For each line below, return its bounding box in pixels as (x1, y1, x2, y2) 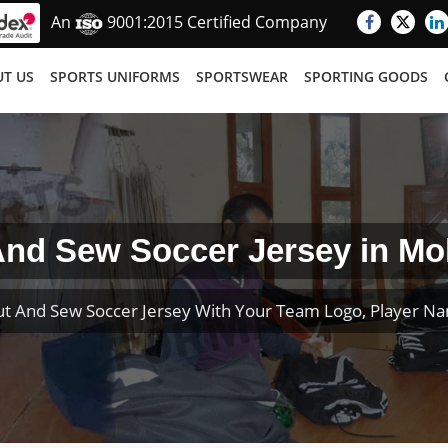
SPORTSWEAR (196, 67, 288, 86)
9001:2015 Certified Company (103, 11, 327, 34)
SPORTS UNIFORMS (50, 67, 180, 86)
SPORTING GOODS (304, 67, 428, 86)
